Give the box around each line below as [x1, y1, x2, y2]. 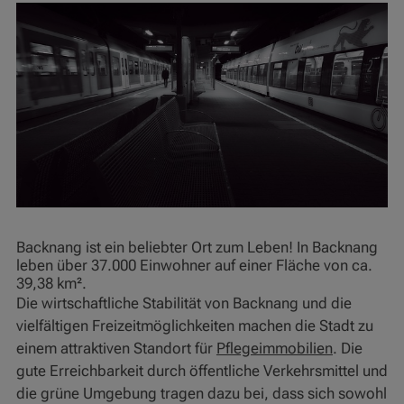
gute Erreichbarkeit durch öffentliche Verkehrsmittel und [15, 361, 388, 380]
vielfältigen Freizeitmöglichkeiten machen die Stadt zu [15, 316, 373, 335]
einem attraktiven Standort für [15, 338, 216, 357]
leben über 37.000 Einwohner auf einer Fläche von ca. [15, 255, 372, 274]
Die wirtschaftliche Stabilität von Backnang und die [15, 293, 352, 312]
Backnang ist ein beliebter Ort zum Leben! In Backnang [15, 237, 378, 256]
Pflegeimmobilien [216, 338, 333, 357]
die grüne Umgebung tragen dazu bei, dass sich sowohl [15, 383, 387, 402]
